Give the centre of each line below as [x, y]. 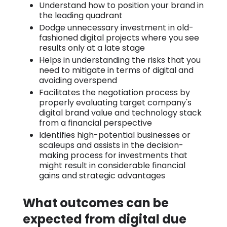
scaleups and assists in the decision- [111, 145]
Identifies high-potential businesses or [115, 135]
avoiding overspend [78, 80]
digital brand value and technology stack [120, 112]
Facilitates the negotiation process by [114, 92]
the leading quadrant [82, 15]
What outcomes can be [96, 203]
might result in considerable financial [112, 165]
